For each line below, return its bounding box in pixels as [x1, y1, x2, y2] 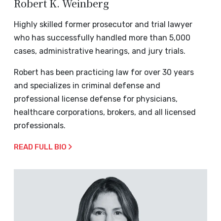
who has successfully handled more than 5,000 [14, 33, 190, 43]
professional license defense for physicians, [14, 94, 178, 104]
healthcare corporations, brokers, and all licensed [14, 108, 196, 117]
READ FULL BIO [14, 143, 68, 152]
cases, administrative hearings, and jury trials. [14, 46, 185, 56]
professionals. [14, 121, 66, 131]
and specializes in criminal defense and [14, 81, 160, 91]
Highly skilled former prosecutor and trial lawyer [14, 20, 192, 30]
